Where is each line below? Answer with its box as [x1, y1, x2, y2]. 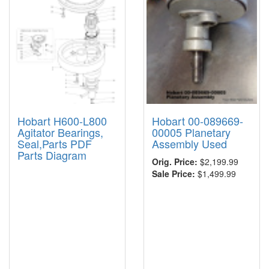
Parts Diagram [17, 147, 86, 163]
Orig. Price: [152, 155, 198, 168]
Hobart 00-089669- [152, 112, 243, 128]
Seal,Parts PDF [17, 135, 92, 151]
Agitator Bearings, [17, 124, 103, 140]
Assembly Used [152, 135, 227, 151]
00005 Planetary [152, 124, 231, 140]
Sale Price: [152, 167, 195, 180]
